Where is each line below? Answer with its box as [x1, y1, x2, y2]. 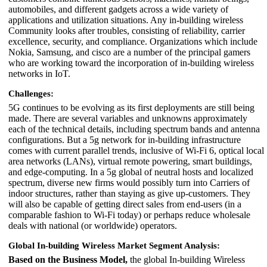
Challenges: [8, 88, 54, 98]
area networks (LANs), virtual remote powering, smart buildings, [8, 156, 252, 166]
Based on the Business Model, [8, 254, 128, 265]
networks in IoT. [8, 68, 70, 79]
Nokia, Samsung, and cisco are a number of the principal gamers [8, 46, 250, 57]
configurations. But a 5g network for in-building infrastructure [8, 134, 241, 145]
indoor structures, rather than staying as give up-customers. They [8, 188, 250, 198]
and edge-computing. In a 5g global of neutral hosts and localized [8, 166, 253, 177]
